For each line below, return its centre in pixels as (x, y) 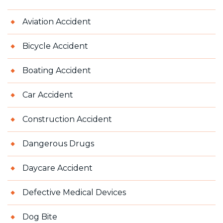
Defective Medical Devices (74, 192)
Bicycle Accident (55, 46)
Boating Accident (57, 70)
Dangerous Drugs (58, 143)
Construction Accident (67, 119)
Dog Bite (40, 217)
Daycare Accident (57, 168)
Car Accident (48, 95)
